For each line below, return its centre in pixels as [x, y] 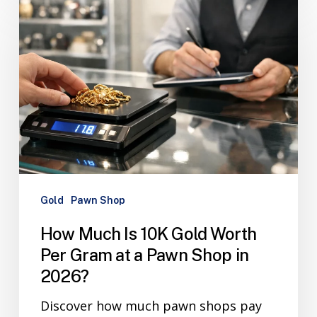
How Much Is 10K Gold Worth [148, 233]
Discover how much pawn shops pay [151, 305]
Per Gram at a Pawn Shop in [144, 254]
